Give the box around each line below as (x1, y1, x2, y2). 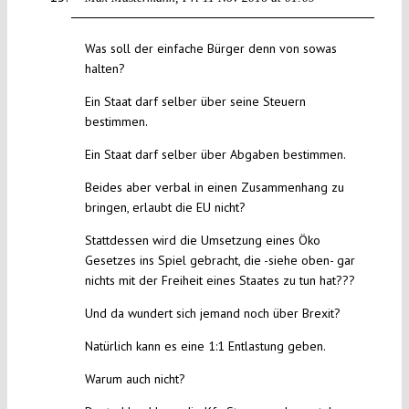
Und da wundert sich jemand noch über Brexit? (84, 305, 341, 322)
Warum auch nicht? (84, 371, 185, 388)
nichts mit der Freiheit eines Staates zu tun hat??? (84, 272, 355, 289)
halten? (84, 60, 125, 78)
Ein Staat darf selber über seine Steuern (84, 93, 306, 110)
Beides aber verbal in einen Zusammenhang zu (84, 179, 344, 196)
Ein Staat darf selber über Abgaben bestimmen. (84, 146, 346, 163)
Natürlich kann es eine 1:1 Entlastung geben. (84, 338, 326, 355)
